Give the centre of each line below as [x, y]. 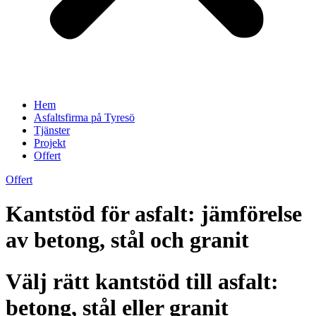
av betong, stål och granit [127, 240]
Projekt [50, 143]
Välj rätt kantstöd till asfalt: [142, 281]
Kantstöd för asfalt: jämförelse [154, 214]
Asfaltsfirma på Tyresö [84, 117]
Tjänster [52, 130]
